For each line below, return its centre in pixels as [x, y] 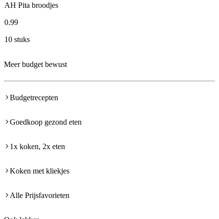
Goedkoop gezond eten [46, 122]
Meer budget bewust [35, 65]
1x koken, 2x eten [37, 147]
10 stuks [17, 40]
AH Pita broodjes [31, 5]
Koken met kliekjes [40, 171]
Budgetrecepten [34, 98]
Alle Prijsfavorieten [40, 196]
